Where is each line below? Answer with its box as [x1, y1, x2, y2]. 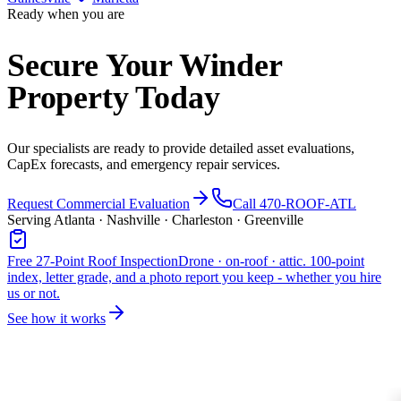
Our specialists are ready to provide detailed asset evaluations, [7, 141, 354, 157]
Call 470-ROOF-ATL [233, 196, 356, 212]
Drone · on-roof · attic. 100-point [178, 253, 364, 269]
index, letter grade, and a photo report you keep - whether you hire [7, 269, 381, 286]
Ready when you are [7, 6, 124, 22]
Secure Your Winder [7, 47, 282, 84]
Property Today [7, 80, 220, 116]
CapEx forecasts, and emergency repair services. [7, 157, 280, 173]
